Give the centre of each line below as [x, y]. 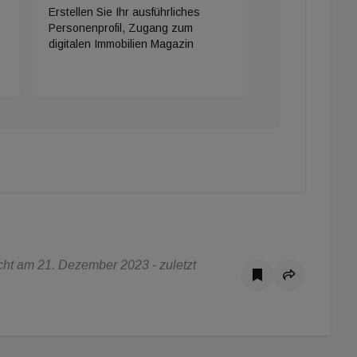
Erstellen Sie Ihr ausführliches [124, 12]
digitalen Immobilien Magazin [121, 44]
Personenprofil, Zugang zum [120, 28]
